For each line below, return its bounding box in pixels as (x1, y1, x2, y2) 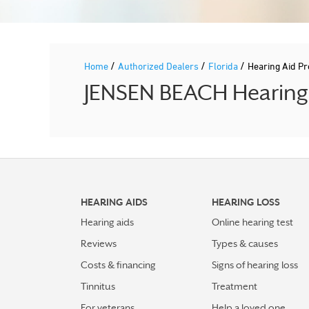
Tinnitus (81, 281, 115, 292)
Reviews (81, 238, 117, 249)
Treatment (212, 281, 257, 292)
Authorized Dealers (118, 60, 201, 72)
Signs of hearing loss (212, 259, 298, 270)
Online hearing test (212, 217, 293, 228)
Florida (208, 60, 240, 72)
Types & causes (212, 238, 278, 249)
